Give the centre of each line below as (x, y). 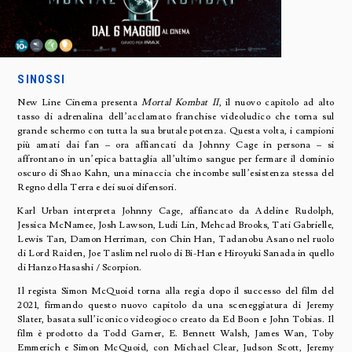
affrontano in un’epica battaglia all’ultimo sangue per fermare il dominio (176, 159)
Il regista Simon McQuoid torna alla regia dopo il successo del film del (176, 291)
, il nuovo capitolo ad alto (277, 102)
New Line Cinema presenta (80, 102)
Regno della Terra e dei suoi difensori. (97, 187)
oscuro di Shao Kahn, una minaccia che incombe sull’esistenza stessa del (176, 173)
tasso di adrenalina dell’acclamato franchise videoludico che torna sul (176, 116)
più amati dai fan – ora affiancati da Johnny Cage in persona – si (176, 145)
